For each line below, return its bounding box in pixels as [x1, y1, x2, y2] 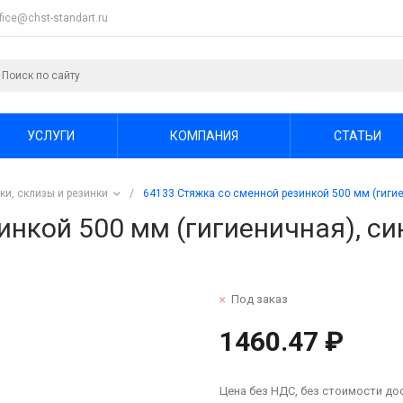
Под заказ [231, 291, 288, 306]
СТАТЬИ [333, 128, 381, 143]
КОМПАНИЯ [169, 128, 238, 143]
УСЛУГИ [26, 128, 75, 143]
